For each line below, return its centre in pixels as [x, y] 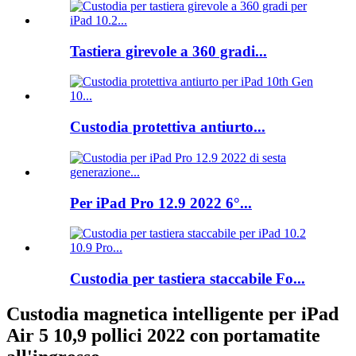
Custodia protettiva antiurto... [168, 127]
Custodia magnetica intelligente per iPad [172, 313]
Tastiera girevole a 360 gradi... [168, 51]
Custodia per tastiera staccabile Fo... [188, 279]
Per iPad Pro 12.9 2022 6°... [161, 203]
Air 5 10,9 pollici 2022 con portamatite [163, 335]
